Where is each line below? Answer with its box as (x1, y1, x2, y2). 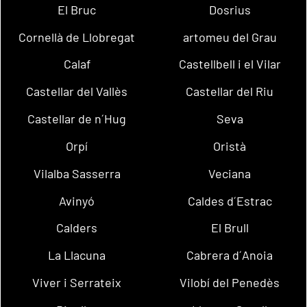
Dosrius (208, 1, 251, 17)
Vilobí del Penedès (180, 274, 280, 290)
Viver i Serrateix (32, 274, 122, 290)
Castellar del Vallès (26, 84, 128, 99)
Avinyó (59, 193, 95, 208)
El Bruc (58, 1, 97, 17)
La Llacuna (48, 247, 106, 263)
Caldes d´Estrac (187, 193, 272, 208)
